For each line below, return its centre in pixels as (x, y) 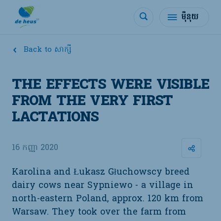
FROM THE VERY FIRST (92, 102)
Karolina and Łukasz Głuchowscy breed (101, 172)
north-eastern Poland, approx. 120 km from (108, 199)
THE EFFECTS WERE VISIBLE (110, 86)
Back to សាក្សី (48, 50)
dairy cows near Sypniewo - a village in (103, 186)
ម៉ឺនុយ (190, 17)
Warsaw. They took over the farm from (99, 212)
